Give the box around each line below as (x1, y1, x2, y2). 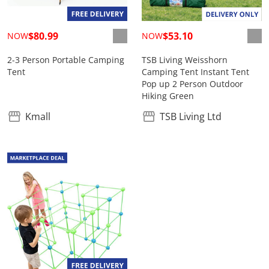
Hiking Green (142, 90, 194, 101)
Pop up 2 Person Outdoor (142, 78, 243, 89)
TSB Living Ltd (160, 110, 222, 123)
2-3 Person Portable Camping (7, 54, 124, 65)
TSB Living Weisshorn (142, 54, 228, 65)
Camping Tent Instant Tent (142, 66, 249, 77)
